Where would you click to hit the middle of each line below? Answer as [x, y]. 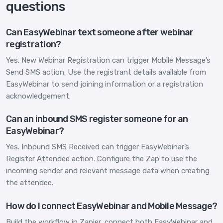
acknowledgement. [38, 96]
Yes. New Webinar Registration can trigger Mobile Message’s [108, 60]
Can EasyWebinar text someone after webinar [100, 32]
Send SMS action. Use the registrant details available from [106, 72]
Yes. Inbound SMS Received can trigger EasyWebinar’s [98, 147]
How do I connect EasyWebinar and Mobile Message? [111, 206]
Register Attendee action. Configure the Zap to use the [102, 159]
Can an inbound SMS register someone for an [97, 119]
